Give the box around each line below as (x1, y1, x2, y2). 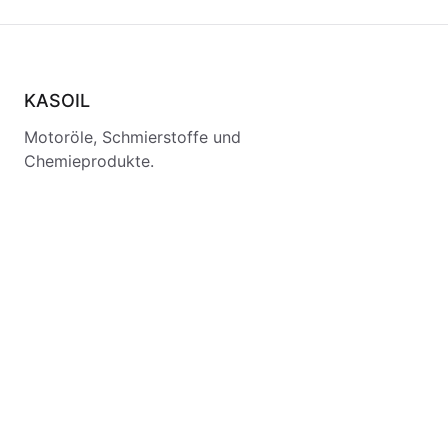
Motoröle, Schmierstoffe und (24, 127, 241, 147)
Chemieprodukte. (24, 151, 154, 171)
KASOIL (24, 90, 90, 111)
